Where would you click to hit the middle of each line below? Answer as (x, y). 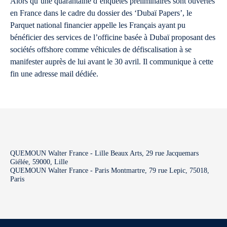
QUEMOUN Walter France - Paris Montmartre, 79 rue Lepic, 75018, (110, 171)
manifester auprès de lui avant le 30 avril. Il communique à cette (112, 62)
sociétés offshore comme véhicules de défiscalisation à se (101, 49)
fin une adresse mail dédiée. (54, 74)
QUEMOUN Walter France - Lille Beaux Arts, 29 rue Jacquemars (104, 153)
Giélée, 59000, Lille (39, 162)
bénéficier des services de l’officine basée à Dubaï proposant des (113, 37)
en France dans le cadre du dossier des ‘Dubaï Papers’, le (101, 13)
